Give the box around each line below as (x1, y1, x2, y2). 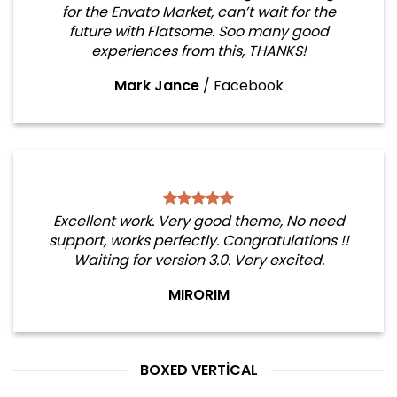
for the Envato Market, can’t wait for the (61, 2, 336, 22)
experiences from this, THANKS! (90, 41, 307, 61)
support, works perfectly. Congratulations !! (48, 230, 349, 251)
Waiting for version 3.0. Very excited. (73, 250, 324, 270)
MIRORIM (167, 284, 230, 305)
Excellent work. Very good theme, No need (52, 211, 345, 231)
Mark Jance (113, 75, 199, 96)
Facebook (213, 75, 284, 96)
